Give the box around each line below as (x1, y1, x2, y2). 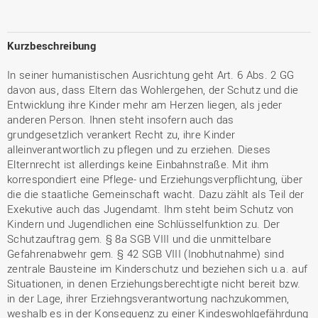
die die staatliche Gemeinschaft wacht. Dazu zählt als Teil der (7, 187, 305, 201)
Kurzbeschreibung (7, 38, 96, 53)
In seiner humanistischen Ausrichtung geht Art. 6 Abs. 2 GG (7, 67, 295, 82)
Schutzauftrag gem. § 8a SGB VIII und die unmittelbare (7, 231, 271, 246)
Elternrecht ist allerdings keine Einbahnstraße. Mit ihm (7, 157, 269, 171)
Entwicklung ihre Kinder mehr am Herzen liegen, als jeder (7, 97, 283, 111)
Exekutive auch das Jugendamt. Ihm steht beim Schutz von (7, 202, 294, 216)
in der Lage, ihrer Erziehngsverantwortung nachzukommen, (7, 291, 290, 305)
